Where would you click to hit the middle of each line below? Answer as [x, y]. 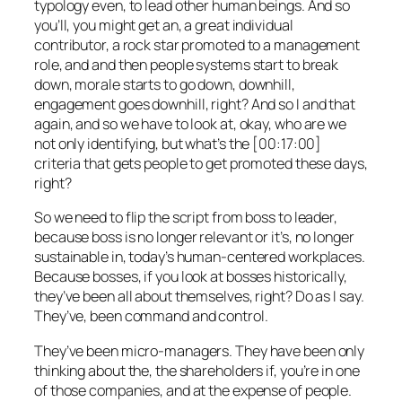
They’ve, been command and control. [151, 316]
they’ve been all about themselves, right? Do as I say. [199, 297]
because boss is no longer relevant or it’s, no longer [194, 237]
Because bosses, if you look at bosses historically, [191, 277]
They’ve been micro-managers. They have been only [200, 350]
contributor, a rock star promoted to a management [197, 45]
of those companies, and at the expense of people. [193, 390]
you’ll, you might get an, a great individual [164, 26]
